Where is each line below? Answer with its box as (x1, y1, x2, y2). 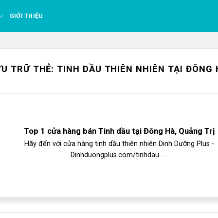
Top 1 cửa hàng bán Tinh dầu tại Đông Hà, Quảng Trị (24, 127, 215, 136)
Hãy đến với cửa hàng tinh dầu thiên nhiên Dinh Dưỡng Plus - (24, 139, 214, 148)
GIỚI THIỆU (9, 12, 43, 19)
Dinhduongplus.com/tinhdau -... (71, 150, 168, 159)
